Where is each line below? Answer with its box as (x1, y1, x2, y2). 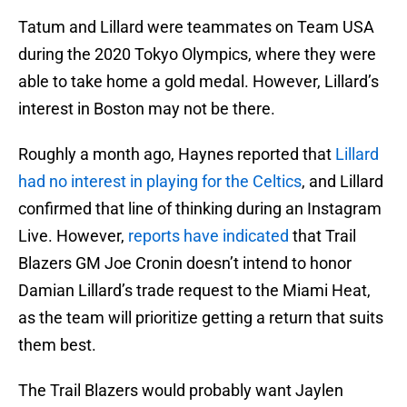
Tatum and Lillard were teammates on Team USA (18, 17, 374, 37)
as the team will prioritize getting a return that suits (18, 308, 383, 328)
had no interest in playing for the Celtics (18, 172, 302, 192)
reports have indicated (128, 226, 289, 246)
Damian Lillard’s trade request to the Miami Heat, (18, 281, 371, 301)
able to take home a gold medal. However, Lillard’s (18, 72, 379, 92)
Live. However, (18, 226, 128, 246)
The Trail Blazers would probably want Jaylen (18, 381, 343, 401)
